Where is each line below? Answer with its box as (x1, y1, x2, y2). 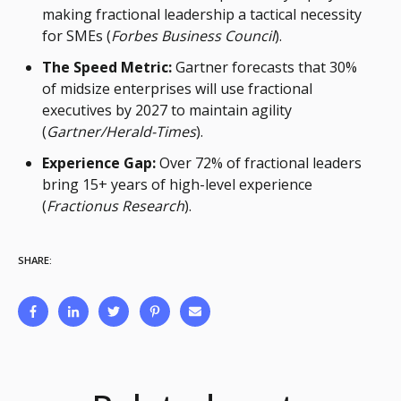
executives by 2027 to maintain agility (42, 100, 293, 121)
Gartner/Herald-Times (47, 122, 197, 142)
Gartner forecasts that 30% (172, 57, 358, 78)
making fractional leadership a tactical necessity (42, 4, 363, 25)
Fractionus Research (47, 196, 185, 217)
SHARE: (18, 253, 52, 268)
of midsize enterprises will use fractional (42, 79, 313, 99)
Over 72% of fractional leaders (156, 153, 363, 174)
